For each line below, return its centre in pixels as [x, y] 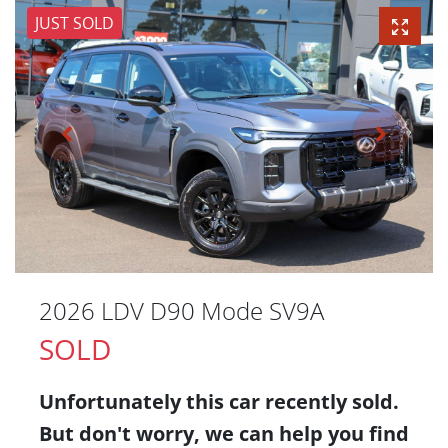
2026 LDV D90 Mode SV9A [181, 311]
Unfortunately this [134, 402]
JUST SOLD [74, 22]
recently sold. [329, 402]
